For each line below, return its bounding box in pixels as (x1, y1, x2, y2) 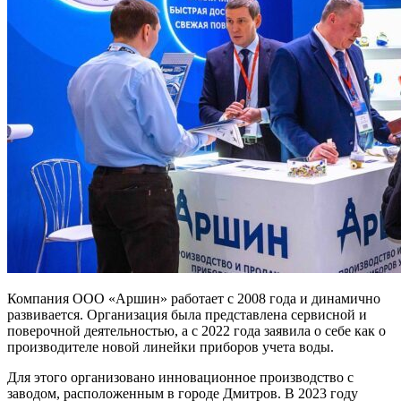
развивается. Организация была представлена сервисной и (7, 307, 367, 323)
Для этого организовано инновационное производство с (7, 370, 354, 386)
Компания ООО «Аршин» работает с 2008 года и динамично (7, 291, 380, 307)
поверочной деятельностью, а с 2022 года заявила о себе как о (7, 323, 386, 339)
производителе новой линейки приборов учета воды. (7, 339, 334, 355)
